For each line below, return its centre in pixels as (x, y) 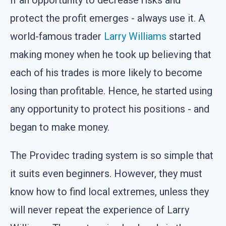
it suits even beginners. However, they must (106, 173)
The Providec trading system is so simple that (112, 155)
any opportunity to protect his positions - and (110, 109)
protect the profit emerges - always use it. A (107, 18)
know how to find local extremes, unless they (109, 191)
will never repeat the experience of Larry (100, 210)
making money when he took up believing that (111, 54)
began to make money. (60, 127)
